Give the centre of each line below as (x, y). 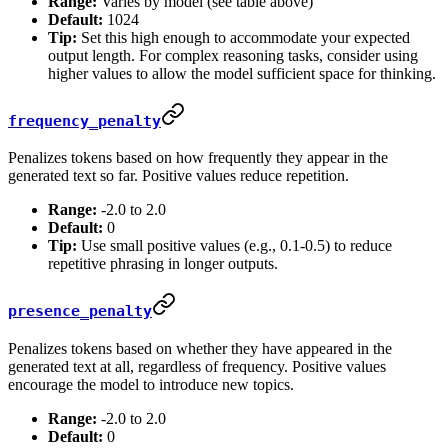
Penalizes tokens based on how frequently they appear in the (198, 158)
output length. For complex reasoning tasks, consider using (233, 56)
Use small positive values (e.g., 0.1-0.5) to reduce (234, 246)
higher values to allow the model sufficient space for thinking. (242, 74)
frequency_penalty (84, 120)
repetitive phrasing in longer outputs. (163, 264)
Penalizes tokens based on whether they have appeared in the (200, 348)
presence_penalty (80, 311)
